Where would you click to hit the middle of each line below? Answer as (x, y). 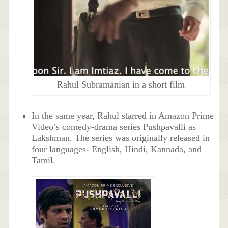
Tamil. (44, 161)
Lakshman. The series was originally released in (121, 138)
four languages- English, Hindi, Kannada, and (117, 149)
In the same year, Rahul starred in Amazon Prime (123, 116)
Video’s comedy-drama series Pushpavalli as (114, 127)
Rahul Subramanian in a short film (121, 84)
